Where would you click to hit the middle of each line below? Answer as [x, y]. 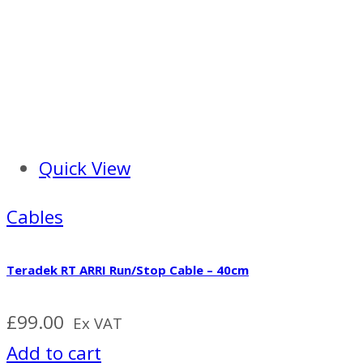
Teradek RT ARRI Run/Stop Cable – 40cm [128, 269]
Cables [35, 216]
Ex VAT [98, 322]
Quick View [85, 168]
